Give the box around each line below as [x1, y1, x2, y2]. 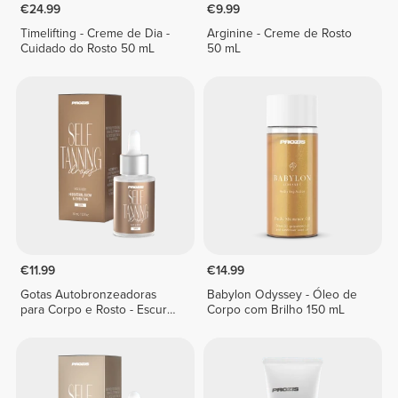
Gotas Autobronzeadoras [20, 287, 156, 303]
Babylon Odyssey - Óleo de [207, 287, 358, 303]
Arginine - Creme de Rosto [207, 25, 353, 41]
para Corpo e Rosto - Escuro [20, 302, 174, 318]
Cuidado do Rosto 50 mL [20, 40, 155, 56]
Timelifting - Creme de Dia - [20, 25, 170, 41]
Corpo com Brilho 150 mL [207, 302, 346, 318]
